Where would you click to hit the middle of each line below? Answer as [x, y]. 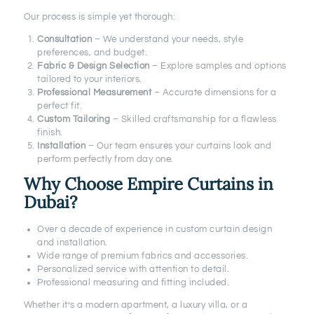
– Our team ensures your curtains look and [179, 146]
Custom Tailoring [74, 120]
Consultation [65, 40]
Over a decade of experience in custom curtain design [155, 230]
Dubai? [50, 203]
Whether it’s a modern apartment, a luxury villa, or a [136, 305]
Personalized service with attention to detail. [134, 269]
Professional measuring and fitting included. [134, 283]
